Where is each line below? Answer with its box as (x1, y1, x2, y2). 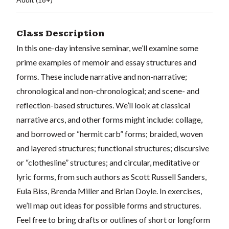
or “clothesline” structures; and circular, (16, 157, 153, 167)
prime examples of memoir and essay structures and (16, 57, 196, 67)
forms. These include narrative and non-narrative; (16, 71, 187, 81)
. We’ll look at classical (112, 100, 190, 110)
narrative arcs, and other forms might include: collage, (16, 114, 202, 124)
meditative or (153, 157, 200, 167)
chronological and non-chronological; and (16, 85, 162, 96)
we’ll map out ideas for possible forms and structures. (16, 200, 201, 210)
